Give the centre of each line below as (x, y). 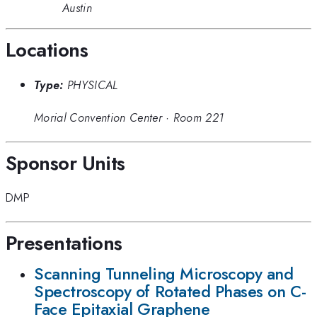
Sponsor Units (65, 163)
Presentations (64, 243)
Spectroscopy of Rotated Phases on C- (170, 291)
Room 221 (198, 118)
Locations (47, 50)
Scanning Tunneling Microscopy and (164, 273)
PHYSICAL (92, 85)
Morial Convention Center (98, 118)
